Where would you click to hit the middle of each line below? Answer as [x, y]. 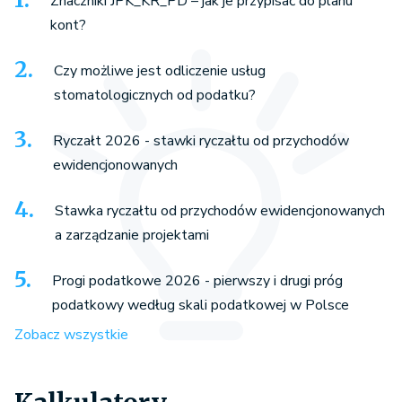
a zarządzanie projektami [132, 235]
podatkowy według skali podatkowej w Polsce [201, 305]
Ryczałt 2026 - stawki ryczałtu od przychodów [201, 140]
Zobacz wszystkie [71, 334]
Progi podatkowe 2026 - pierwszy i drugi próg [197, 280]
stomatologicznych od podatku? [155, 95]
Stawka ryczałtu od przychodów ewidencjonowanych [220, 210]
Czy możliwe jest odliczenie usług [160, 70]
